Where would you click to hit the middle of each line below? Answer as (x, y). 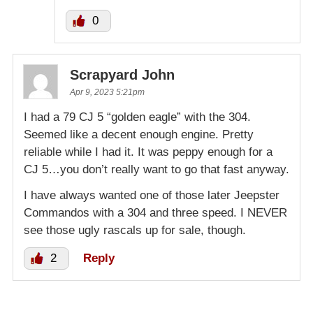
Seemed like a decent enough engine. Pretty (139, 135)
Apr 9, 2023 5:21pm (107, 93)
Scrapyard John (122, 75)
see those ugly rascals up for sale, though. (135, 231)
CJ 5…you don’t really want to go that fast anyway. (156, 170)
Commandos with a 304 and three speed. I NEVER (155, 213)
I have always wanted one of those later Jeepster (152, 196)
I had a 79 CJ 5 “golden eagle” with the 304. (137, 117)
